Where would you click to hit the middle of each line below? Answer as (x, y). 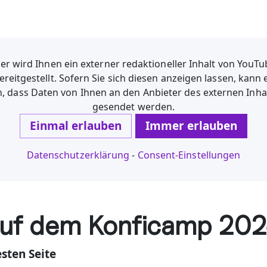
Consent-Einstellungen (189, 155)
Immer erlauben (191, 126)
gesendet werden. (133, 107)
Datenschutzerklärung (78, 155)
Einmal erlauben (76, 126)
